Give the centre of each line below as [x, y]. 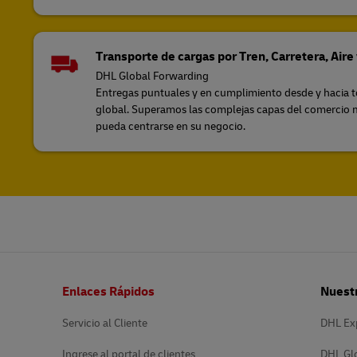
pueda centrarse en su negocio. [171, 126]
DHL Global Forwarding [153, 76]
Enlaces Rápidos [108, 291]
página [44, 302]
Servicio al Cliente [105, 323]
